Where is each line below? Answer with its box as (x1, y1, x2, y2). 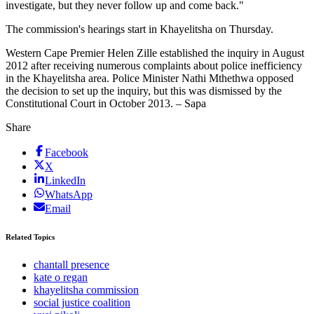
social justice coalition (34, 296, 130, 308)
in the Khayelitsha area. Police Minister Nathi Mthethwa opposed (6, 71, 294, 84)
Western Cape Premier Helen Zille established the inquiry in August (6, 46, 304, 59)
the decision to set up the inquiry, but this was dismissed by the (6, 84, 282, 97)
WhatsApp (45, 188, 93, 200)
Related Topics (6, 232, 55, 241)
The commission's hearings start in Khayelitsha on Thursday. (6, 22, 273, 35)
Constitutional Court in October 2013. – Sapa (6, 97, 206, 109)
